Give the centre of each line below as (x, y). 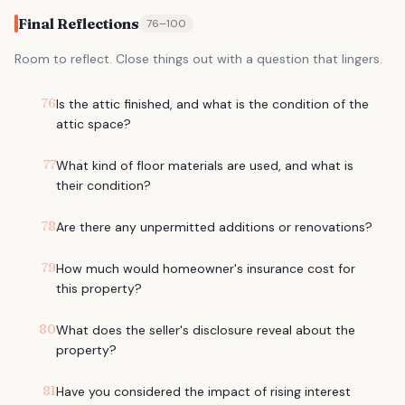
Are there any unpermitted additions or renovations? (214, 227)
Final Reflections (79, 24)
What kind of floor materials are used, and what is (205, 165)
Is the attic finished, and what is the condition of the (212, 104)
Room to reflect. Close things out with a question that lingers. (198, 59)
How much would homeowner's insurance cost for (206, 268)
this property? (99, 288)
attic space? (94, 124)
